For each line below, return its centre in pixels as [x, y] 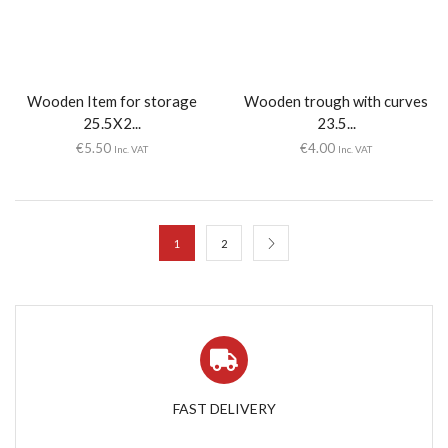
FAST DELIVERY [224, 409]
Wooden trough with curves [336, 101]
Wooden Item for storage [112, 101]
